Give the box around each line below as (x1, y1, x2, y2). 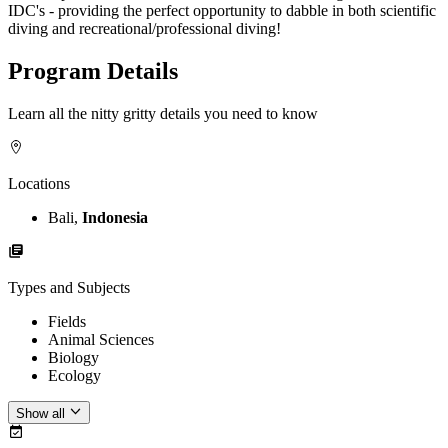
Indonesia (82, 209, 148, 227)
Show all (16, 405, 65, 421)
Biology (48, 349, 99, 367)
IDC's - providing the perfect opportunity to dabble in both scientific (8, 2, 436, 20)
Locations (8, 175, 70, 193)
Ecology (48, 367, 101, 385)
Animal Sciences (48, 331, 154, 349)
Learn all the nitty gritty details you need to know (8, 105, 318, 123)
